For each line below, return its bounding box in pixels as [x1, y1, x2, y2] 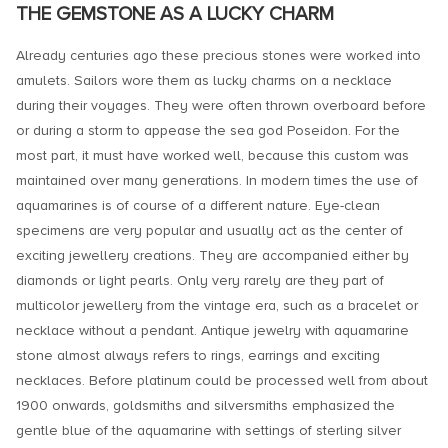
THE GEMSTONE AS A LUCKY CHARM [16, 2, 334, 27]
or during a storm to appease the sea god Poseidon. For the [16, 122, 400, 140]
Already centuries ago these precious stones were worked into [16, 47, 421, 65]
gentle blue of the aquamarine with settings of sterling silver [16, 422, 401, 440]
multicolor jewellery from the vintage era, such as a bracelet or [16, 297, 418, 315]
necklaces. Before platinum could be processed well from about [16, 372, 428, 390]
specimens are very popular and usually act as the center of [16, 222, 403, 240]
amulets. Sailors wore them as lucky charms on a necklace [16, 72, 392, 90]
